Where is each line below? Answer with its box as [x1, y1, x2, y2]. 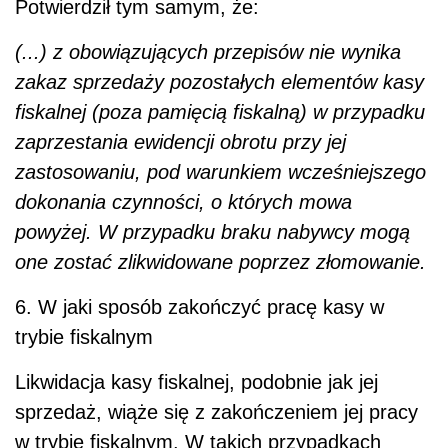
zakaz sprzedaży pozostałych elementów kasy [15, 70, 424, 93]
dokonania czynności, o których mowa [15, 190, 352, 213]
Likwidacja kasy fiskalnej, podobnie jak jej [15, 370, 378, 393]
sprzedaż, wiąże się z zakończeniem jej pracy [15, 400, 418, 423]
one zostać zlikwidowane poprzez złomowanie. [15, 250, 426, 273]
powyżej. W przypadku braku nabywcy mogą [15, 220, 410, 243]
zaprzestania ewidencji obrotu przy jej [15, 130, 346, 153]
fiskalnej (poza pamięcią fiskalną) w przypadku [15, 100, 425, 123]
